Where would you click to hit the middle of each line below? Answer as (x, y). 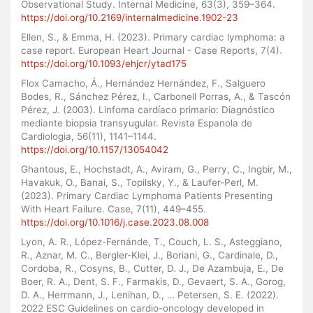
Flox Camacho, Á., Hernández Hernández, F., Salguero (143, 83)
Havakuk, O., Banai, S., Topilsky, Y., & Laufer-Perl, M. (140, 183)
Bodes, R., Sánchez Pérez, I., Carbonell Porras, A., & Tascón (156, 97)
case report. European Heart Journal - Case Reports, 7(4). (152, 51)
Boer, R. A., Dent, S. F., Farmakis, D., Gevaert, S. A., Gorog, (153, 282)
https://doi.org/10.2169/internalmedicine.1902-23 (130, 18)
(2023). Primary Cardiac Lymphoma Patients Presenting (147, 196)
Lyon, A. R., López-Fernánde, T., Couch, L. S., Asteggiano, (152, 242)
